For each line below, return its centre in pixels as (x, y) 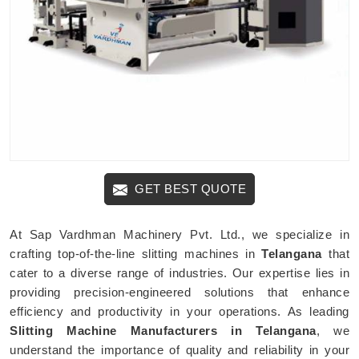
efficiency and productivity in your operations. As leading (179, 311)
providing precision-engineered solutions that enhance (179, 292)
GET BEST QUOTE (189, 188)
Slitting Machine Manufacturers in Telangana (163, 330)
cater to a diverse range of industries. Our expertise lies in (179, 272)
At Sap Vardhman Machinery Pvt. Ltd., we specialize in (179, 234)
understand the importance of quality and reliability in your (179, 349)
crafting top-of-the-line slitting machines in (136, 253)
